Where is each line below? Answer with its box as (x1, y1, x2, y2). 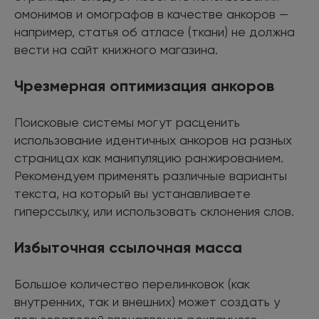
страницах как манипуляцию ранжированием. (14, 150, 283, 165)
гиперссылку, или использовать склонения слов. (14, 203, 294, 219)
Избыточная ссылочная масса (14, 237, 242, 257)
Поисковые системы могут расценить (14, 114, 240, 130)
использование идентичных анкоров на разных (14, 132, 292, 147)
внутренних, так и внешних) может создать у (14, 293, 280, 309)
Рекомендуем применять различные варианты (14, 167, 287, 183)
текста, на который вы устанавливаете (14, 185, 251, 201)
